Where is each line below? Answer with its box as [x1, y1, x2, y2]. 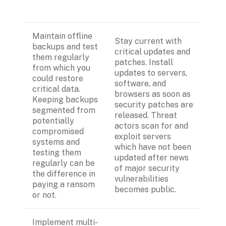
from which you [32, 63, 90, 73]
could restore [32, 73, 83, 83]
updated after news [115, 152, 189, 162]
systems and [32, 137, 80, 147]
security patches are [115, 99, 193, 109]
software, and [115, 78, 166, 88]
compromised [32, 126, 84, 136]
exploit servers [115, 131, 171, 141]
